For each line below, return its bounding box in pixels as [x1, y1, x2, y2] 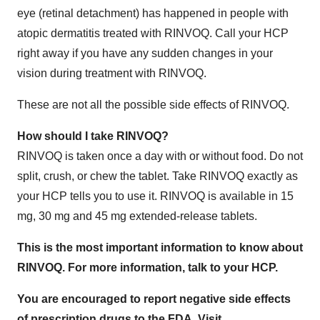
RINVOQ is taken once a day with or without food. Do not [17, 149, 303, 162]
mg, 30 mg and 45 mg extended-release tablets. [17, 209, 257, 222]
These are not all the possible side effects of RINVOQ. [17, 98, 289, 111]
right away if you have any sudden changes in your [17, 46, 273, 59]
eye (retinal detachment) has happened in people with [17, 6, 289, 19]
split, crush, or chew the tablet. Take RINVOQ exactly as [17, 169, 298, 182]
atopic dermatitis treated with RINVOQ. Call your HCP [17, 26, 289, 39]
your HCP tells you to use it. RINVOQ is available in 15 [17, 189, 294, 202]
